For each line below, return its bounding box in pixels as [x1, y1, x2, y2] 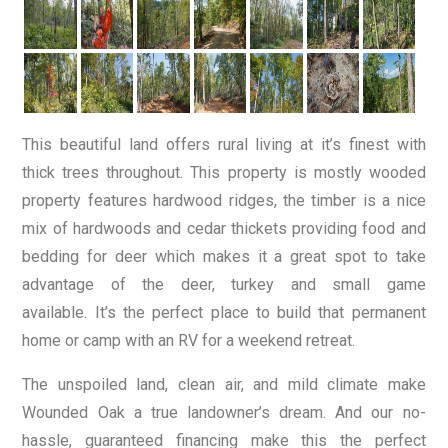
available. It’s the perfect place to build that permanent [22, 302, 426, 322]
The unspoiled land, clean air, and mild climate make [22, 374, 426, 394]
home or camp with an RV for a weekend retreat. [22, 330, 356, 350]
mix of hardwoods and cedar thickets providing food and [22, 218, 426, 238]
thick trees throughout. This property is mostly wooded [22, 162, 426, 182]
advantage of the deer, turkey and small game [22, 274, 426, 294]
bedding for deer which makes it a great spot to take [22, 246, 426, 266]
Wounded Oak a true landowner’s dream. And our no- [22, 402, 426, 422]
